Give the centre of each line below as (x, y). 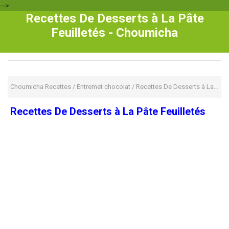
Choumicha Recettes (41, 87)
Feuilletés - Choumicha (114, 33)
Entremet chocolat (104, 87)
